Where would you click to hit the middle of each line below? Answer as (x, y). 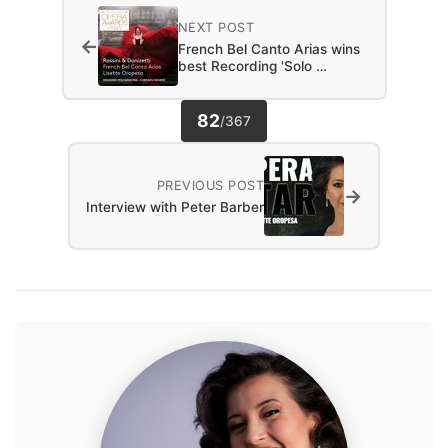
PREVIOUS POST (210, 186)
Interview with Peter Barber (175, 207)
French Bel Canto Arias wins (268, 48)
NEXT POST (215, 27)
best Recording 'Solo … (252, 65)
